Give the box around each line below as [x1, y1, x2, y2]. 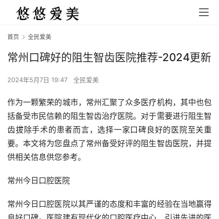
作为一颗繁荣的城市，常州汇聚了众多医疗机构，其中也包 [7, 97, 212, 108]
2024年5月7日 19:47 [7, 76, 69, 84]
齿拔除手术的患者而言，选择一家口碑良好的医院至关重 [7, 125, 212, 135]
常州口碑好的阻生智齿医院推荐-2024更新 [7, 51, 211, 64]
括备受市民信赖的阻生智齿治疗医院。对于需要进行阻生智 [7, 111, 212, 121]
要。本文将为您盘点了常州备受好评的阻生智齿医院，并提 [7, 138, 212, 149]
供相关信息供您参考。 [7, 152, 86, 162]
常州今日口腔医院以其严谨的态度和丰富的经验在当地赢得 [7, 199, 212, 209]
